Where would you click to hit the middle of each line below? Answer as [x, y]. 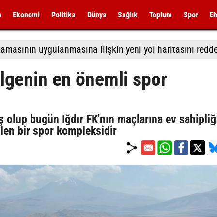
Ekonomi [26, 15]
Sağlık [128, 15]
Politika [63, 15]
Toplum [160, 15]
